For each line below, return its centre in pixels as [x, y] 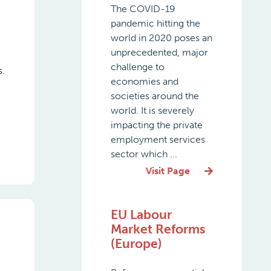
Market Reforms [158, 229]
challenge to [137, 67]
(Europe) [136, 243]
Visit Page [168, 171]
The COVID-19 [143, 9]
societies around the [155, 96]
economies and [144, 81]
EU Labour [141, 214]
